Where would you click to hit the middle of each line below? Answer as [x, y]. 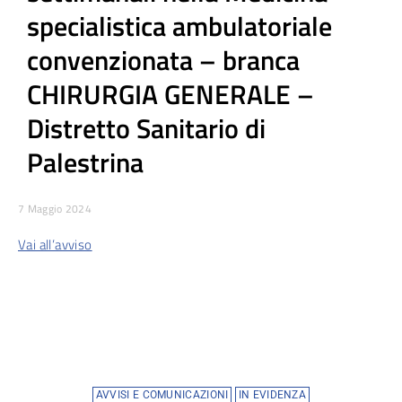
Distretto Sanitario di [146, 128]
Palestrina [85, 162]
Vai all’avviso [55, 244]
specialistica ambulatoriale [179, 26]
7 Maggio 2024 [55, 208]
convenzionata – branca [163, 60]
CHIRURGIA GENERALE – [170, 94]
